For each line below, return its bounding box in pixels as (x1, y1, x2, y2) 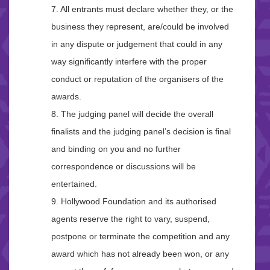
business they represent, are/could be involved (51, 22, 229, 32)
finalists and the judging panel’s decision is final (51, 127, 231, 137)
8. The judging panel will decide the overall (51, 109, 213, 119)
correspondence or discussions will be (51, 162, 196, 172)
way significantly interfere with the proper (51, 57, 207, 67)
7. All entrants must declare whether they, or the (51, 4, 233, 14)
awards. (51, 92, 81, 102)
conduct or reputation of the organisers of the (51, 74, 224, 84)
